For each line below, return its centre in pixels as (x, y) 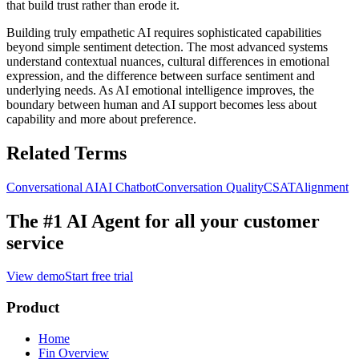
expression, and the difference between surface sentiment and (161, 75)
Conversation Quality (210, 187)
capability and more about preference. (101, 119)
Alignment (322, 187)
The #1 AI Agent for (88, 221)
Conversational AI (52, 187)
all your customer (247, 221)
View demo (36, 276)
